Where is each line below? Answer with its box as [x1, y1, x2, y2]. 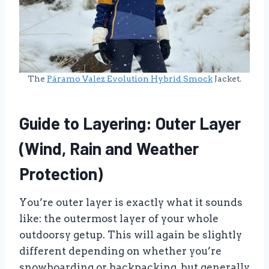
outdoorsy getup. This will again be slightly [19, 228, 242, 241]
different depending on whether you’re [19, 244, 222, 257]
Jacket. [213, 73, 241, 83]
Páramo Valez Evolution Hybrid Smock [47, 73, 213, 83]
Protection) [19, 163, 103, 184]
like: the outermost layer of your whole [19, 212, 219, 225]
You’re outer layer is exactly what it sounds [19, 196, 243, 208]
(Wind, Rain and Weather [19, 138, 199, 159]
